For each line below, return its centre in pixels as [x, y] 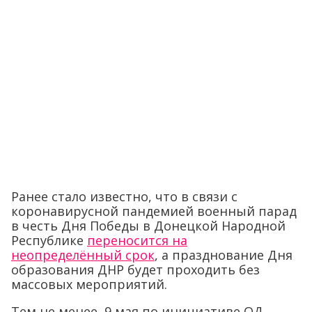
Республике [49, 240]
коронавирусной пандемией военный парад [154, 211]
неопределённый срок [83, 255]
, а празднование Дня [224, 255]
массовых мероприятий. [89, 284]
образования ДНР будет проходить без [135, 270]
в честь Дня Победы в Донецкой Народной [148, 226]
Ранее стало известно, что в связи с [124, 196]
